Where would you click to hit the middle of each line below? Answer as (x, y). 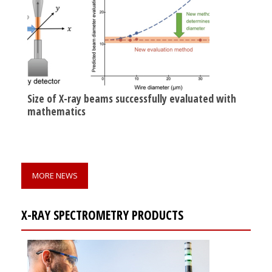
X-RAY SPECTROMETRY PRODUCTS (102, 215)
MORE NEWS (55, 175)
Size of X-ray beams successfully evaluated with (132, 98)
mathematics (56, 111)
